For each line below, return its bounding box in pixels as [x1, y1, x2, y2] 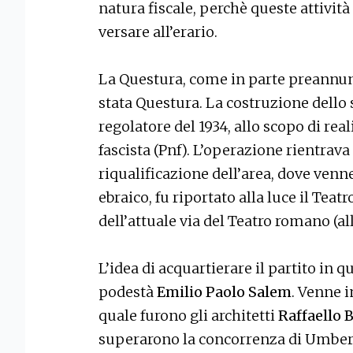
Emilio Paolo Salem [157, 283, 292, 302]
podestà [98, 283, 157, 302]
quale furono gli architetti [98, 307, 278, 325]
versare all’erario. [98, 23, 217, 42]
